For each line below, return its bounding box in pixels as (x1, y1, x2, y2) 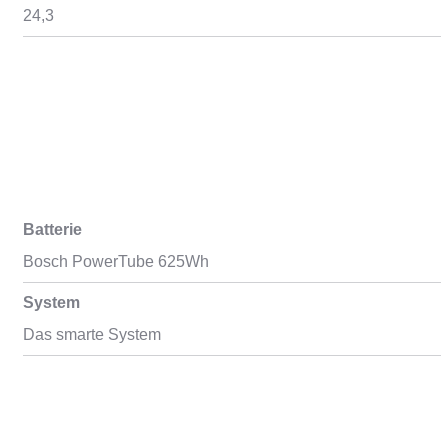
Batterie (22, 221, 82, 238)
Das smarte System (22, 326, 161, 343)
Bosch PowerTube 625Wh (22, 253, 209, 270)
